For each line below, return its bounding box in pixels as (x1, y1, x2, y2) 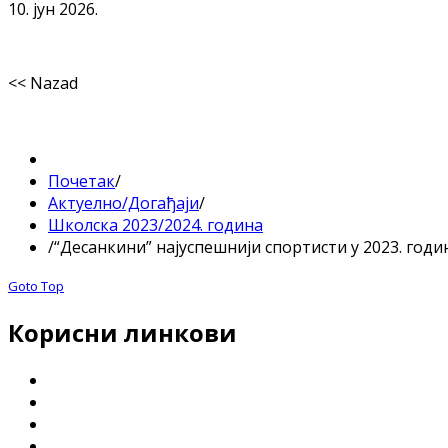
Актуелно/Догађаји (48, 191, 199, 214)
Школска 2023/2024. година (48, 213, 263, 236)
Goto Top (8, 276, 64, 295)
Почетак (48, 169, 115, 192)
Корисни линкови (8, 315, 237, 349)
